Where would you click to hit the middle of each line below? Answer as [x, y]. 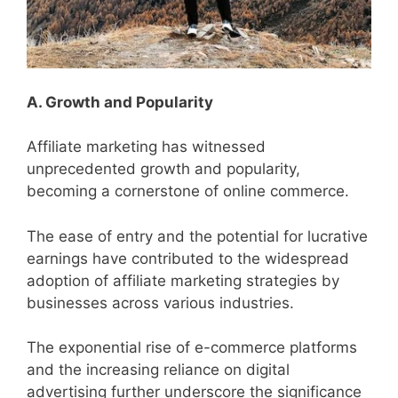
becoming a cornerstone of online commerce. [188, 191]
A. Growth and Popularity [120, 102]
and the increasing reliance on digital [158, 370]
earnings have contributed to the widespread [188, 258]
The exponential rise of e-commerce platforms [192, 348]
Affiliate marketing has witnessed [146, 147]
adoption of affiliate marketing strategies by [183, 280]
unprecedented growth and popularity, [163, 169]
